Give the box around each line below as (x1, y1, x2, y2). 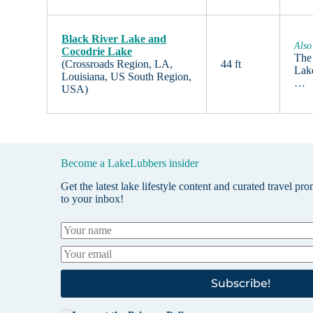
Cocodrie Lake (61, 45, 133, 58)
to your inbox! (61, 192, 124, 205)
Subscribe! (211, 277, 271, 291)
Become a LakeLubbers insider (61, 157, 199, 170)
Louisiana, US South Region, (61, 71, 192, 83)
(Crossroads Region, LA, (61, 58, 173, 71)
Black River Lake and (61, 33, 167, 45)
